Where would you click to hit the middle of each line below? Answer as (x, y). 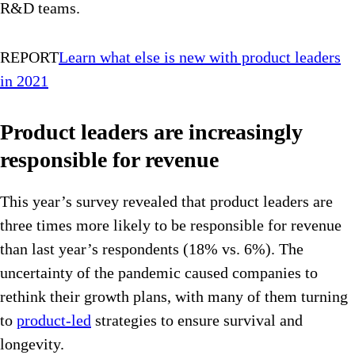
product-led (54, 321)
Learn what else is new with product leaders (200, 57)
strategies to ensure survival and (197, 321)
